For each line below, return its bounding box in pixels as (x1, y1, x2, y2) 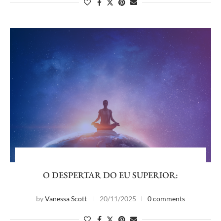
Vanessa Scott (45, 194, 87, 203)
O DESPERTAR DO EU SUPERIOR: (43, 169, 178, 181)
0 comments (147, 194, 185, 203)
